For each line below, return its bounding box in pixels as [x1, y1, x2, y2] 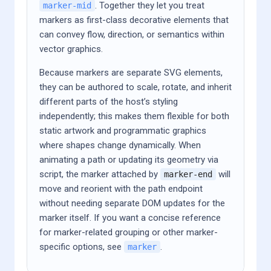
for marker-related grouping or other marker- [39, 227, 218, 238]
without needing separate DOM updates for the [39, 198, 225, 209]
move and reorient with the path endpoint [39, 183, 203, 194]
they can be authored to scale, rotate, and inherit [39, 82, 232, 93]
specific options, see [39, 241, 124, 252]
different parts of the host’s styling [39, 96, 178, 107]
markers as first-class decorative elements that [39, 15, 229, 25]
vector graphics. [39, 44, 103, 54]
